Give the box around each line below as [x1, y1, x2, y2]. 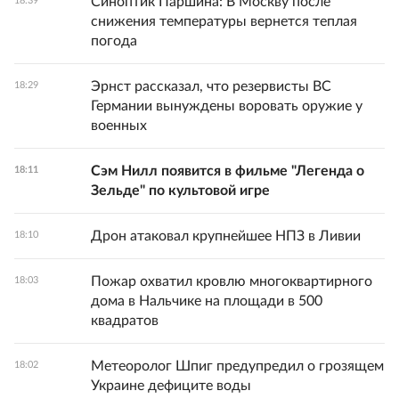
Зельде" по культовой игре [91, 183, 270, 198]
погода [91, 34, 137, 48]
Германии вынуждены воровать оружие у [91, 99, 362, 113]
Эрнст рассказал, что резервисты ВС [91, 79, 331, 94]
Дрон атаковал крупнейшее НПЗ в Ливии [91, 229, 361, 243]
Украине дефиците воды [91, 379, 251, 393]
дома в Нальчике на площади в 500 [91, 294, 322, 308]
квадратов [91, 313, 159, 328]
